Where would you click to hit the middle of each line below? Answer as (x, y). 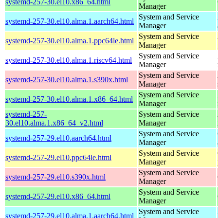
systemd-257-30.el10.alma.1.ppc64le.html (70, 40)
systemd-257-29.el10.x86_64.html (58, 196)
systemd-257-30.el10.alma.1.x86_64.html (69, 99)
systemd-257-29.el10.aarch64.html (58, 138)
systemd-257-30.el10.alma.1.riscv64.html (69, 60)
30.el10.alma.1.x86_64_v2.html (54, 123)
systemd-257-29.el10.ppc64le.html (58, 157)
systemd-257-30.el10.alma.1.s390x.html (67, 79)
